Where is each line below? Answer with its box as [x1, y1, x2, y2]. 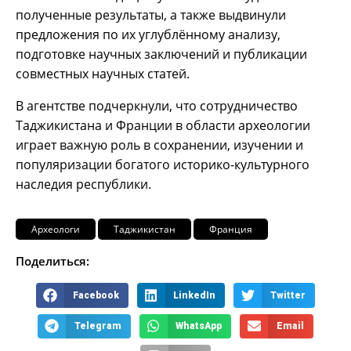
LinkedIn [173, 289, 216, 301]
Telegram [74, 320, 121, 331]
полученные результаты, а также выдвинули [16, 6, 286, 24]
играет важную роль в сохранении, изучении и [16, 136, 303, 154]
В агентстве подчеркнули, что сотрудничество [16, 97, 298, 115]
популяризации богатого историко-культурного [16, 156, 309, 174]
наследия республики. [16, 175, 151, 194]
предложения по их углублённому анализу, [16, 26, 280, 44]
